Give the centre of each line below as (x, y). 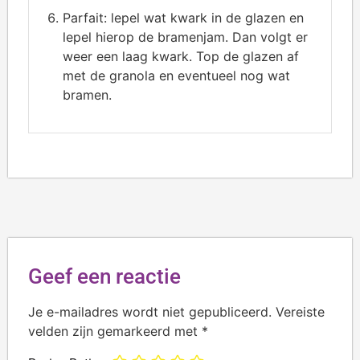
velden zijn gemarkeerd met (115, 331)
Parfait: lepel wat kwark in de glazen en (183, 17)
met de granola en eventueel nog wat (176, 75)
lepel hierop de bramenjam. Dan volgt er (185, 37)
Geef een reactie (104, 276)
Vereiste (300, 311)
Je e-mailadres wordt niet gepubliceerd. (150, 311)
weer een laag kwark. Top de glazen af (181, 56)
